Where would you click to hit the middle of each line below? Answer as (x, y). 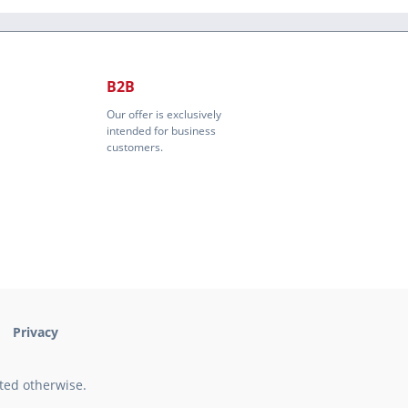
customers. (135, 148)
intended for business (161, 131)
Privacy (36, 332)
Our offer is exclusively (164, 115)
